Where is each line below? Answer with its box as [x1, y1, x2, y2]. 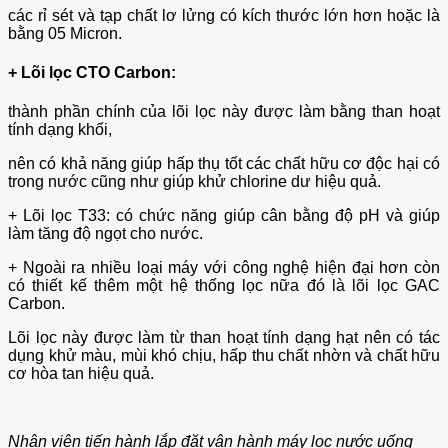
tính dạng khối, [8, 121, 112, 139]
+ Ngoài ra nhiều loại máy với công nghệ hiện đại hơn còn [8, 259, 440, 277]
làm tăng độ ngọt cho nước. [8, 225, 203, 243]
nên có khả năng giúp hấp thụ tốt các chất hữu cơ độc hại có [8, 155, 440, 173]
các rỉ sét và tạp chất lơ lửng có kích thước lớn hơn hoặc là [8, 6, 440, 24]
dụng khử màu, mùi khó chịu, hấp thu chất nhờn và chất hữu [8, 347, 440, 365]
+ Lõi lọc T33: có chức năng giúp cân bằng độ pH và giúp [8, 207, 440, 225]
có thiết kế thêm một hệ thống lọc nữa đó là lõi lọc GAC [8, 277, 440, 295]
